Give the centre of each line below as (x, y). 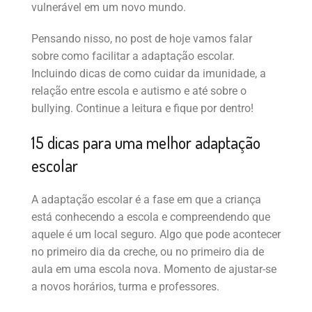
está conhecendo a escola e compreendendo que (151, 217)
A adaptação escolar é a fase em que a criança (146, 199)
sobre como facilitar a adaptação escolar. (133, 56)
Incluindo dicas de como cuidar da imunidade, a (149, 73)
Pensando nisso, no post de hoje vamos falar (142, 38)
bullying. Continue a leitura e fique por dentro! (142, 108)
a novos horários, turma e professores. (125, 286)
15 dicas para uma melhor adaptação (146, 142)
